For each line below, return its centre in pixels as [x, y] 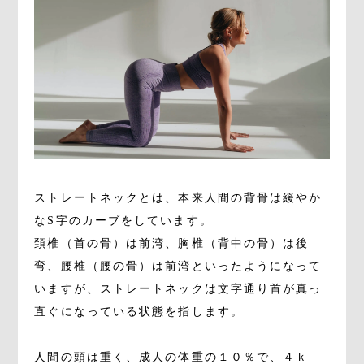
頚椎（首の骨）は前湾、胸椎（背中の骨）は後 [172, 243]
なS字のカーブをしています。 [123, 220]
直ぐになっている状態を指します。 [139, 311]
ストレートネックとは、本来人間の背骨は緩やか [178, 197]
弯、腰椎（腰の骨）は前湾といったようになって [178, 266]
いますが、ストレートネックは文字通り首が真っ [178, 288]
